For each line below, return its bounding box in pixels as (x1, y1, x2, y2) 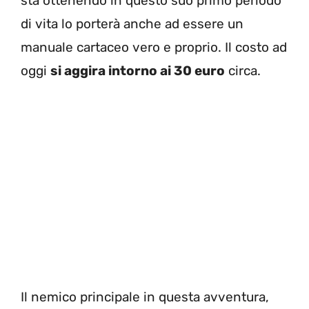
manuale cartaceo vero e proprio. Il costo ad (21, 39, 287, 56)
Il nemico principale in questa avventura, (21, 288, 269, 305)
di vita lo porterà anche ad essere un (21, 16, 243, 32)
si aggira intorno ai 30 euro (50, 63, 225, 79)
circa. (225, 63, 261, 79)
